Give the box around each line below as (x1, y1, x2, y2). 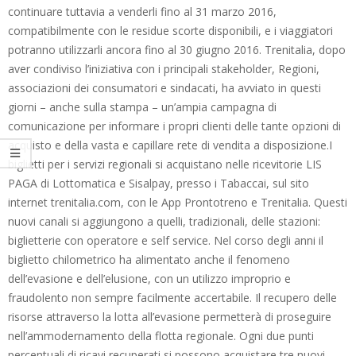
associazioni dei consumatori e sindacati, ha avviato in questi (8, 79, 321, 95)
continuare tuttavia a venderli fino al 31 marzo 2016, (8, 3, 277, 19)
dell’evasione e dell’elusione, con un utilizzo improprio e (8, 270, 291, 286)
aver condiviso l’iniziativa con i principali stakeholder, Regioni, (8, 60, 319, 76)
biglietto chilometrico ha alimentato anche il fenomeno (8, 251, 290, 267)
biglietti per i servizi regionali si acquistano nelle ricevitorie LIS (8, 156, 322, 172)
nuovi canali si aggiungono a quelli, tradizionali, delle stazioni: (8, 213, 320, 229)
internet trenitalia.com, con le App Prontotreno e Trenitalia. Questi (8, 194, 347, 210)
